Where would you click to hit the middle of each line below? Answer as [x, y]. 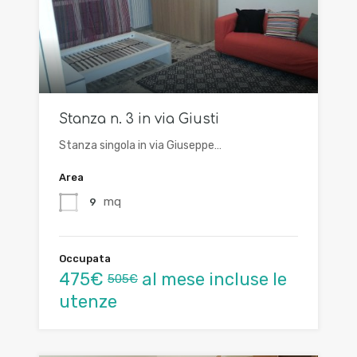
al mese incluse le [212, 280]
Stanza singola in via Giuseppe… [140, 146]
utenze [88, 302]
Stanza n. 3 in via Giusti [139, 120]
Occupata [85, 259]
